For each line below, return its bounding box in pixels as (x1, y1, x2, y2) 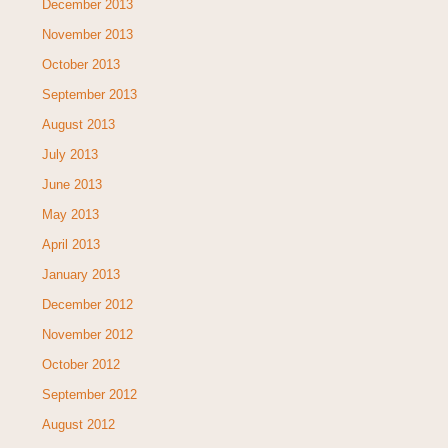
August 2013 (41, 116, 115, 132)
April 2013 (41, 236, 100, 252)
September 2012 (41, 386, 137, 402)
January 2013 (41, 266, 120, 282)
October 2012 (41, 356, 120, 372)
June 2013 (41, 176, 102, 192)
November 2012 (41, 326, 133, 342)
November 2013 (41, 26, 133, 42)
